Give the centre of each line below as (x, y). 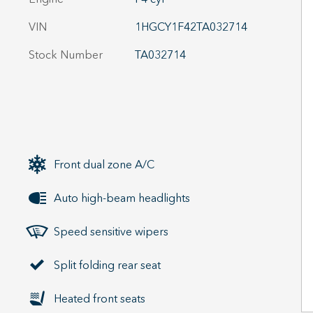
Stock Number (66, 54)
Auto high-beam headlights (122, 198)
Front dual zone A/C (104, 164)
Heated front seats (100, 298)
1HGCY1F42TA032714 (191, 27)
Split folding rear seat (107, 265)
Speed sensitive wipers (111, 231)
